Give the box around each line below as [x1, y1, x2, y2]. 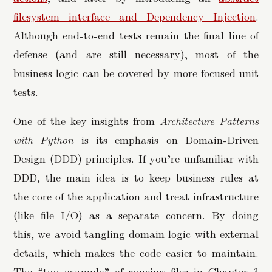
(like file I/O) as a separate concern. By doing [13, 207, 259, 223]
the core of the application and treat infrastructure [13, 188, 259, 204]
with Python [13, 132, 74, 148]
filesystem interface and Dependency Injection [13, 8, 256, 24]
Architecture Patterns [160, 113, 259, 129]
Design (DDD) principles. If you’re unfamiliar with [13, 151, 259, 166]
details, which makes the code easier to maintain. [13, 245, 259, 260]
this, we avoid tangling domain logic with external [13, 226, 259, 242]
